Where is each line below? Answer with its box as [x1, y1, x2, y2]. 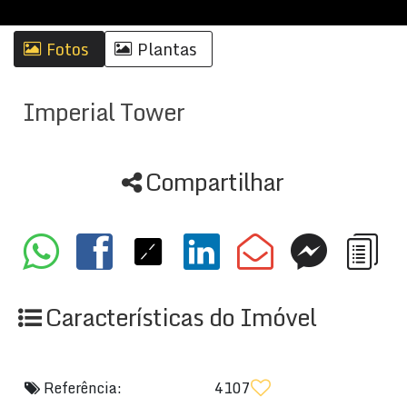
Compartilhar [144, 163, 283, 201]
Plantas [137, 35, 197, 63]
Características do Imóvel [45, 298, 316, 336]
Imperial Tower [23, 93, 184, 131]
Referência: [40, 376, 122, 400]
